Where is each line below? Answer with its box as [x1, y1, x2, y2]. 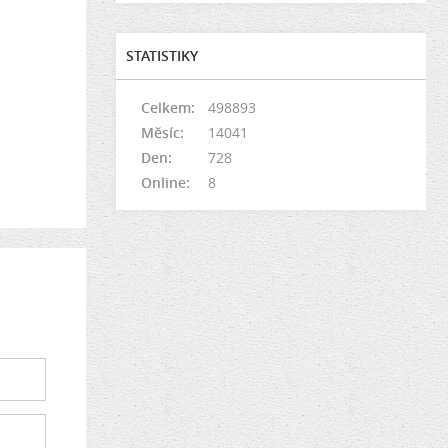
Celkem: [141, 98, 195, 117]
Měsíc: [141, 123, 184, 142]
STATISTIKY [126, 46, 198, 65]
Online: [141, 173, 190, 192]
